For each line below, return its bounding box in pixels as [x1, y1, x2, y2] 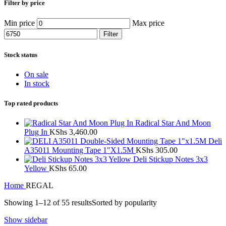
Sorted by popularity [92, 198, 157, 207]
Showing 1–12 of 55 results [4, 198, 92, 207]
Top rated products [4, 99, 58, 107]
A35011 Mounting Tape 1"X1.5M [24, 146, 136, 155]
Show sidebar [4, 215, 47, 224]
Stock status [4, 50, 37, 59]
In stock [24, 79, 49, 88]
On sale [24, 70, 48, 79]
